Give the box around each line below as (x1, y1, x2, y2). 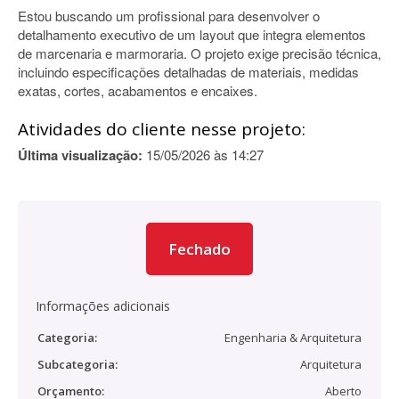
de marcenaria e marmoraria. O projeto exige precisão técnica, (18, 44, 381, 62)
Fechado (168, 239, 231, 259)
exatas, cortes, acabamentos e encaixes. (18, 81, 257, 100)
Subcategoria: (37, 356, 118, 372)
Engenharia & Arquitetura (224, 330, 362, 346)
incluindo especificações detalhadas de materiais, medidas (18, 62, 359, 81)
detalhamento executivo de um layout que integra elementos (18, 25, 366, 44)
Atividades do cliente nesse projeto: (18, 118, 305, 141)
